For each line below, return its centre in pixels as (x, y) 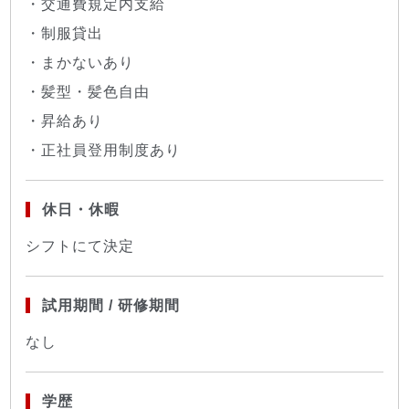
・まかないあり (80, 62)
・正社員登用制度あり (104, 150)
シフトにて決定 (80, 246)
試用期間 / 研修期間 (110, 305)
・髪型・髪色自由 (88, 91)
